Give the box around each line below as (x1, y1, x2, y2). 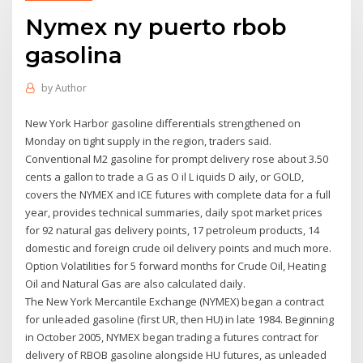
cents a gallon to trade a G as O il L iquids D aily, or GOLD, (25, 169, 305, 184)
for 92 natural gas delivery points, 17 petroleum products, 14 (25, 222, 320, 237)
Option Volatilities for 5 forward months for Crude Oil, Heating (25, 258, 327, 273)
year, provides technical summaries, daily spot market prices (25, 204, 323, 220)
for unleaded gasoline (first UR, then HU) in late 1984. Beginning (25, 311, 335, 327)
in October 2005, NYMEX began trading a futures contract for (25, 329, 319, 344)
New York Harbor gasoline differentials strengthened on (25, 115, 301, 130)
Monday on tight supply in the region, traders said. (25, 133, 272, 148)
